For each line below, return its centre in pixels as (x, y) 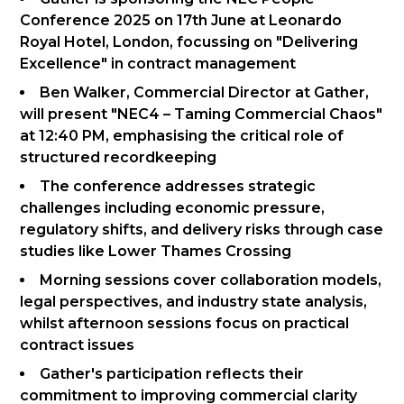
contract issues (78, 344)
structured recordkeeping (119, 157)
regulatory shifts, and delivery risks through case (202, 229)
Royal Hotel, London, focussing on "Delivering (189, 41)
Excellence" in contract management (158, 63)
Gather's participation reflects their (172, 373)
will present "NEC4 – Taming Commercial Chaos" (202, 114)
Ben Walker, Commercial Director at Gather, (205, 92)
